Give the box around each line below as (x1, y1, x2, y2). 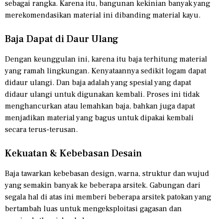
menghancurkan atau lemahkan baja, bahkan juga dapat (5, 101, 195, 111)
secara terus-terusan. (5, 125, 78, 135)
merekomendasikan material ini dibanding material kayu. (5, 10, 200, 21)
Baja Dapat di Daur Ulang (5, 33, 118, 46)
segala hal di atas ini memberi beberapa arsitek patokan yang (5, 192, 211, 202)
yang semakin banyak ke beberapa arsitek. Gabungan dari (5, 180, 200, 191)
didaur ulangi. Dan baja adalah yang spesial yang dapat (5, 78, 191, 88)
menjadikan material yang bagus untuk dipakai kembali (5, 113, 194, 123)
